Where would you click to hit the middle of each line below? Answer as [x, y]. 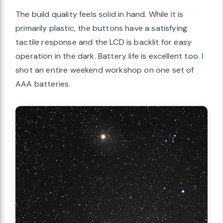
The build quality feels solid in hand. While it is [100, 14]
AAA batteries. [43, 84]
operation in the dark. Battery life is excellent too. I [110, 56]
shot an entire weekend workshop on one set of [105, 70]
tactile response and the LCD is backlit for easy [104, 42]
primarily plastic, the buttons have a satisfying [102, 28]
